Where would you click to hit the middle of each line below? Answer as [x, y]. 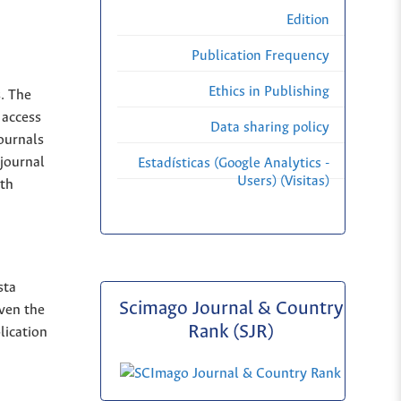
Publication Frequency [260, 56]
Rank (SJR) [230, 332]
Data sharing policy [270, 128]
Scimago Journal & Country [230, 309]
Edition [308, 21]
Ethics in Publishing [269, 92]
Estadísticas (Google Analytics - [234, 164]
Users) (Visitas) [283, 182]
